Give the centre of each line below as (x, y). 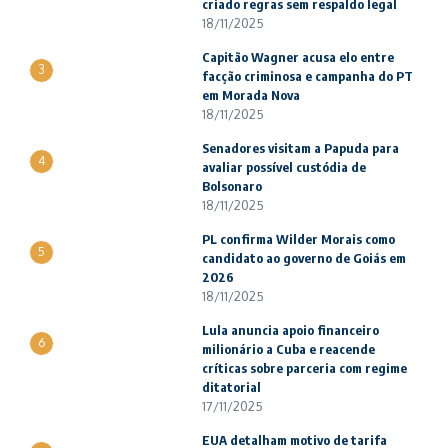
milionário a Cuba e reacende (288, 349)
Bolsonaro (232, 186)
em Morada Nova (251, 95)
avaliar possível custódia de (284, 167)
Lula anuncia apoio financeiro (290, 330)
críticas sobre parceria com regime (304, 368)
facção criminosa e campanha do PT (307, 76)
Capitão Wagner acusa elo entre (298, 57)
